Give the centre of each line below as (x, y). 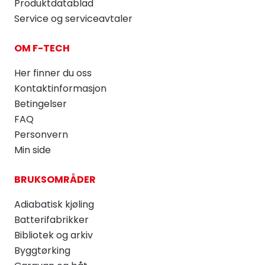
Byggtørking (42, 250)
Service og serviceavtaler (73, 18)
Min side (33, 150)
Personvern (41, 134)
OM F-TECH (42, 48)
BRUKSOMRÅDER (55, 179)
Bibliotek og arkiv (54, 235)
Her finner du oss (53, 73)
